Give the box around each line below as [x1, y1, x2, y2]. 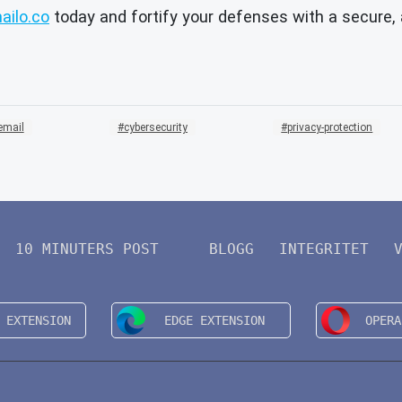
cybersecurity [123, 120, 188, 134]
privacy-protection [287, 120, 373, 134]
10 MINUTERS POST [15, 240, 159, 258]
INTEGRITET [279, 240, 369, 258]
